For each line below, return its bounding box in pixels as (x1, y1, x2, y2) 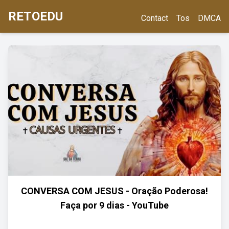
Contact (141, 13, 168, 23)
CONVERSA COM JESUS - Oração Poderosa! (21, 186, 208, 196)
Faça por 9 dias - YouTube (60, 200, 169, 211)
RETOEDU (8, 9, 63, 24)
